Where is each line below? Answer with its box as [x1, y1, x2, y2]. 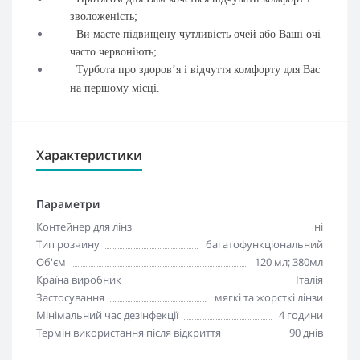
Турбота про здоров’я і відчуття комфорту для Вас [51, 63, 320, 76]
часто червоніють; [70, 45, 160, 58]
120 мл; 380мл [255, 254, 323, 269]
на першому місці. [70, 81, 160, 94]
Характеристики [36, 145, 142, 164]
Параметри [36, 195, 100, 211]
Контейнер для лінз [36, 219, 132, 234]
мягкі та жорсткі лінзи [215, 289, 323, 305]
